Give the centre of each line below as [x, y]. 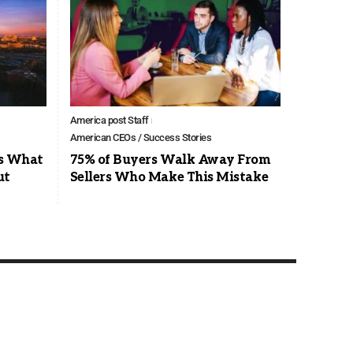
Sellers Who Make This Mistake [169, 178]
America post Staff [109, 121]
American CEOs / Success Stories [140, 138]
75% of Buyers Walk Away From [170, 161]
